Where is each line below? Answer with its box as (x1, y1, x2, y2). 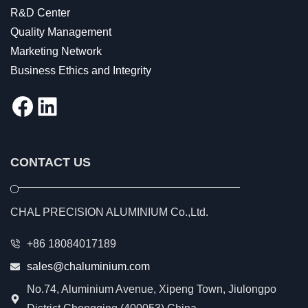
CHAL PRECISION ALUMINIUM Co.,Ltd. (10, 206, 211, 218)
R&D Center (10, 7, 70, 19)
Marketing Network (10, 45, 102, 57)
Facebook (10, 91, 118, 120)
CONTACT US (10, 155, 91, 169)
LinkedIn (34, 91, 128, 120)
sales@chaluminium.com (27, 261, 150, 272)
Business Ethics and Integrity (10, 65, 151, 76)
